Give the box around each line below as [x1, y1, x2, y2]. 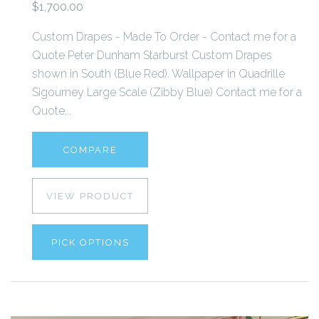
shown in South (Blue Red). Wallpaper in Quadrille [32, 66, 285, 80]
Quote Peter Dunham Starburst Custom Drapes [32, 48, 272, 62]
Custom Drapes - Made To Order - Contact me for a [32, 29, 296, 43]
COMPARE [63, 144, 117, 155]
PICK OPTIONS [51, 236, 130, 248]
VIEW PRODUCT [46, 190, 134, 202]
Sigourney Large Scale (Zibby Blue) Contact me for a [32, 85, 302, 99]
